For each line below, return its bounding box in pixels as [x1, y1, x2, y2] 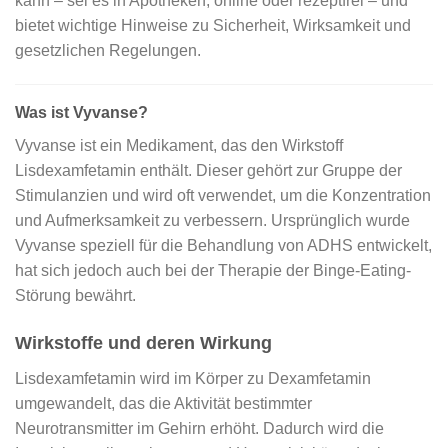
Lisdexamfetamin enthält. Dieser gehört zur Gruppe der [15, 161, 402, 179]
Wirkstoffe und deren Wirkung [15, 332, 272, 353]
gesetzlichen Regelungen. [15, 41, 201, 59]
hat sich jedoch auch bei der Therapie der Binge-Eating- [15, 261, 411, 279]
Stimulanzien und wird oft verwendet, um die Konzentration [15, 186, 431, 204]
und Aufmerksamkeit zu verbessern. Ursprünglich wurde [15, 211, 410, 229]
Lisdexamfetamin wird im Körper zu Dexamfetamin [15, 369, 371, 387]
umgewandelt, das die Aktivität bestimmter [15, 394, 312, 412]
